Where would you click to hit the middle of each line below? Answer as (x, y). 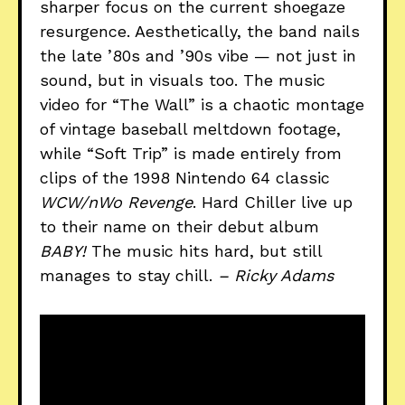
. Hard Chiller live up (273, 202)
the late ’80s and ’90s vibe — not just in (198, 55)
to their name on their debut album (179, 226)
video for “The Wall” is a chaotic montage (202, 104)
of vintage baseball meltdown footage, (190, 128)
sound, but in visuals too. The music (183, 80)
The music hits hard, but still (204, 250)
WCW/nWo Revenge (116, 202)
